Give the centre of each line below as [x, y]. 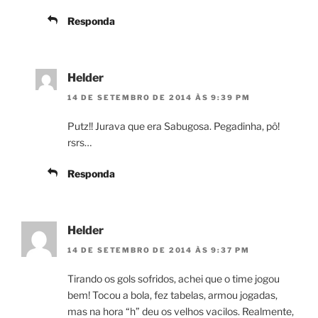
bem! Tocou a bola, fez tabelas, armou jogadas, [172, 295]
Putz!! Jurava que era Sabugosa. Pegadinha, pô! [174, 126]
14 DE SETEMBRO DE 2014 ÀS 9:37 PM [159, 250]
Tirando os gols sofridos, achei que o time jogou [174, 279]
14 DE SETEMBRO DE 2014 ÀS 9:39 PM [159, 98]
